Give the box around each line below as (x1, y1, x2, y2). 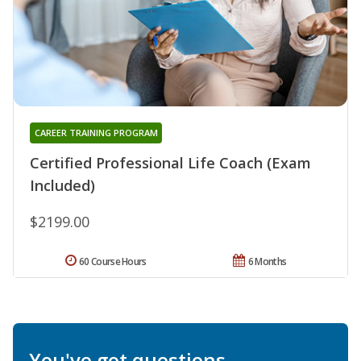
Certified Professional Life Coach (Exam (30, 152, 311, 172)
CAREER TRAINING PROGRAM (34, 126, 158, 139)
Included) (30, 175, 95, 195)
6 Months (247, 254, 287, 268)
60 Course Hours (79, 254, 147, 268)
